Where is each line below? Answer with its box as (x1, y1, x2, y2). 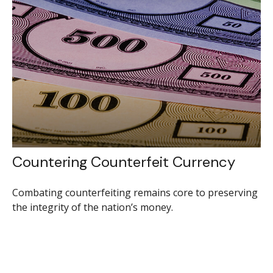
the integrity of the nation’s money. (12, 200, 173, 214)
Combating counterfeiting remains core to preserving (12, 185, 258, 199)
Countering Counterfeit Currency (12, 152, 235, 171)
